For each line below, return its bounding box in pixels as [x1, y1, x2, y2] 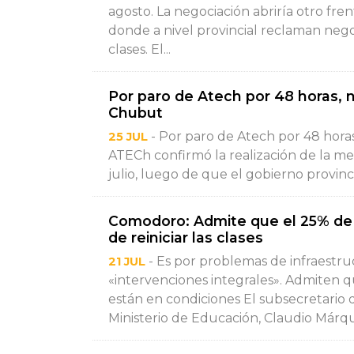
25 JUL [108, 130, 148, 144]
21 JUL [108, 254, 145, 269]
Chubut [108, 104, 163, 121]
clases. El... [108, 42, 171, 57]
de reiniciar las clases [108, 229, 263, 246]
